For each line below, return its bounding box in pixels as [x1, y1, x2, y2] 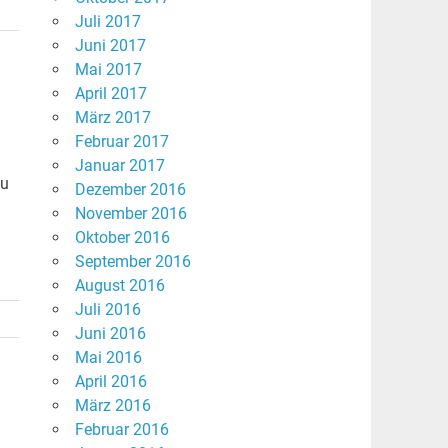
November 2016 [74, 204, 187, 224]
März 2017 [74, 108, 151, 128]
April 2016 [74, 372, 147, 392]
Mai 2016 [74, 348, 142, 368]
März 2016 [74, 396, 151, 416]
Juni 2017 [74, 36, 146, 56]
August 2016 [74, 276, 165, 296]
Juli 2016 [74, 300, 141, 320]
